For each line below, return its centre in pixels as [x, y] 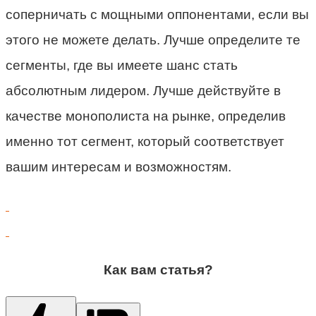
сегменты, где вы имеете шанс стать [122, 65]
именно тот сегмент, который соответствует [145, 141]
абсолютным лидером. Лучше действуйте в [143, 90]
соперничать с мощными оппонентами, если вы [157, 14]
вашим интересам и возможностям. [119, 166]
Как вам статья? [158, 269]
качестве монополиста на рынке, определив [146, 116]
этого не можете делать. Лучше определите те [153, 39]
